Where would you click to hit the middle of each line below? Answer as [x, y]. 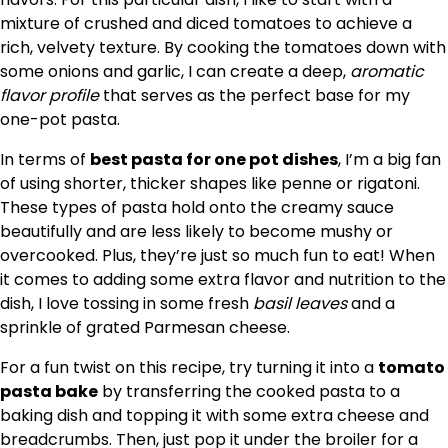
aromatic [387, 72]
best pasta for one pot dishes [214, 160]
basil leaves [300, 304]
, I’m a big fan [389, 160]
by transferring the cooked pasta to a [249, 392]
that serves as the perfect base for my [254, 96]
